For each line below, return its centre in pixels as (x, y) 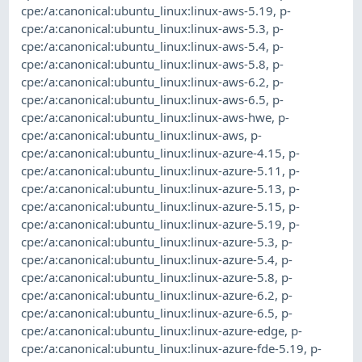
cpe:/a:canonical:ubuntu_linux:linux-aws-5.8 (144, 64)
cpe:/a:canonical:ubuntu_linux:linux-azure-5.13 (152, 189)
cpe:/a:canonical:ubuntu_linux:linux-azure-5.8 (148, 278)
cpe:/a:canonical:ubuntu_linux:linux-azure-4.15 (152, 153)
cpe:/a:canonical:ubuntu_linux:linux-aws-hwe (147, 118)
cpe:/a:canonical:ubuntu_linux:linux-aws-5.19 (147, 11)
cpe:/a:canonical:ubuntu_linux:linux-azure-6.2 (148, 295)
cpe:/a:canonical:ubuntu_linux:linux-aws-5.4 (144, 46)
